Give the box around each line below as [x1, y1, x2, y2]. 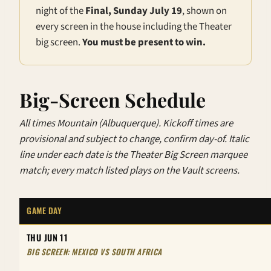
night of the [36, 4, 85, 19]
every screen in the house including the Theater [36, 19, 232, 34]
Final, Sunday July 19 [85, 4, 182, 19]
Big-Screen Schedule [19, 87, 206, 113]
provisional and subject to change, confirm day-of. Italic [19, 131, 249, 146]
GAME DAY [27, 204, 62, 217]
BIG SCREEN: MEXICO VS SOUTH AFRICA [27, 245, 162, 258]
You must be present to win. [82, 35, 206, 50]
